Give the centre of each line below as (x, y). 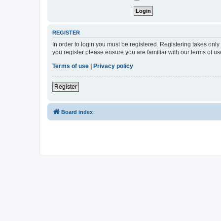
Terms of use (71, 66)
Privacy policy (113, 66)
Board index (77, 112)
